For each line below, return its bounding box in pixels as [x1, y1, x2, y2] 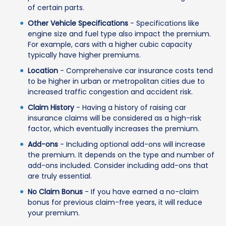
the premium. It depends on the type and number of [28, 150, 214, 160]
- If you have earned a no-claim [83, 187, 199, 197]
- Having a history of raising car [74, 102, 186, 113]
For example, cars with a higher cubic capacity [28, 39, 192, 50]
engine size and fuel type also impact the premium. [28, 29, 211, 39]
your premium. [28, 208, 80, 218]
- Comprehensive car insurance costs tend [58, 66, 213, 76]
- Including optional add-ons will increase [58, 139, 205, 150]
